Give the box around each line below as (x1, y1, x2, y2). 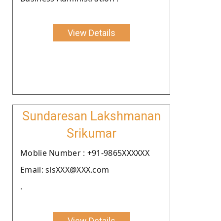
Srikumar (66, 126, 116, 141)
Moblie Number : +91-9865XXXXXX (20, 147, 149, 158)
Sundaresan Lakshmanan (22, 109, 161, 123)
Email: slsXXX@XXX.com (20, 164, 110, 175)
